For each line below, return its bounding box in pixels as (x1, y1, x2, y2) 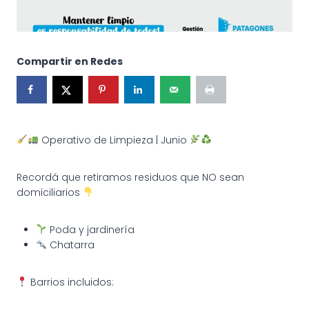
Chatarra (46, 237, 94, 252)
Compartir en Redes (17, 54, 123, 68)
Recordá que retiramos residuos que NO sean (17, 170, 244, 184)
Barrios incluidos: (27, 275, 114, 289)
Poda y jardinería (46, 222, 134, 237)
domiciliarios (17, 185, 83, 199)
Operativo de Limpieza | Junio (38, 132, 190, 147)
